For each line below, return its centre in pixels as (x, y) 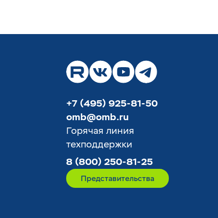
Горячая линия (100, 131)
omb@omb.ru (98, 118)
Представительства (118, 179)
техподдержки (99, 145)
